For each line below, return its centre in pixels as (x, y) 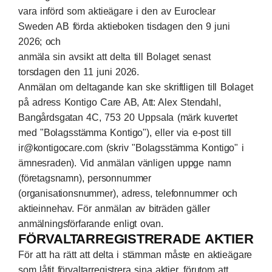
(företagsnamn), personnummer (85, 178)
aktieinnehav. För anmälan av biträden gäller (114, 209)
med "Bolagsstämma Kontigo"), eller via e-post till (125, 133)
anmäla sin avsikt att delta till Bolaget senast (114, 57)
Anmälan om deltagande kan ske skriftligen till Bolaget (136, 87)
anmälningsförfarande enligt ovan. (91, 224)
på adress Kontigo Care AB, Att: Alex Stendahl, (120, 102)
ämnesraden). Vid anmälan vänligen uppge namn (125, 163)
